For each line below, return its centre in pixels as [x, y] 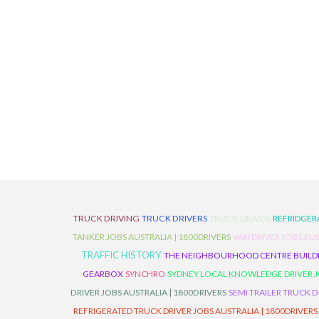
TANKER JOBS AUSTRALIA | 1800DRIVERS [151, 237]
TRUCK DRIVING [106, 218]
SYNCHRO [145, 274]
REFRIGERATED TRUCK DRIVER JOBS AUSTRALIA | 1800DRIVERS [195, 311]
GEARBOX [103, 274]
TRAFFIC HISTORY [121, 255]
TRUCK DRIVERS [174, 218]
